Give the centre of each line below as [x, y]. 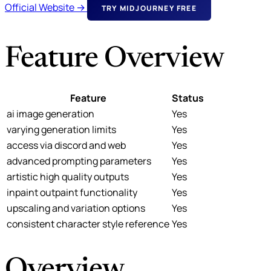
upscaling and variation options [76, 208]
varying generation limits [61, 129]
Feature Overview [114, 60]
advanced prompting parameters [79, 161]
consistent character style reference [88, 224]
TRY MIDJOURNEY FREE [149, 8]
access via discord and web [66, 145]
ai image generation [51, 113]
